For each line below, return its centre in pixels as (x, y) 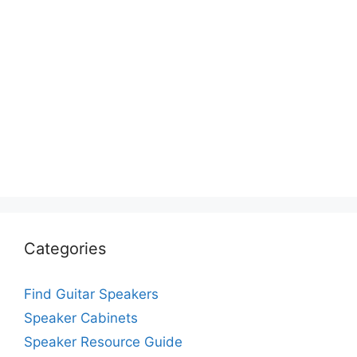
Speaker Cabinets (81, 318)
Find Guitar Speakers (91, 294)
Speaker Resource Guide (103, 341)
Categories (65, 248)
